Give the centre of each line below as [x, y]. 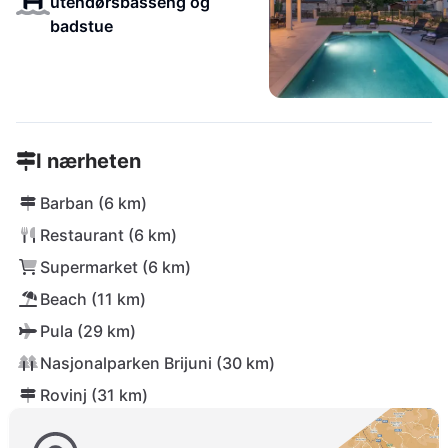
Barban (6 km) [93, 203]
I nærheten [88, 161]
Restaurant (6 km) [108, 235]
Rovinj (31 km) [94, 395]
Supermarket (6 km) [115, 267]
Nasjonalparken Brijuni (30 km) [157, 363]
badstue [81, 26]
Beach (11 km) [93, 299]
